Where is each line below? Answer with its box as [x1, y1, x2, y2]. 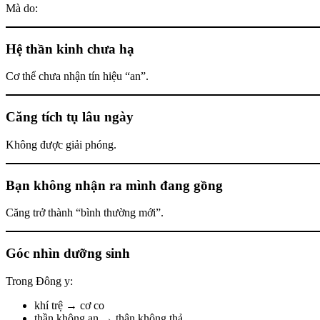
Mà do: [6, 1, 38, 14]
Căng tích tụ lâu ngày [6, 109, 134, 125]
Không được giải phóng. [6, 138, 116, 151]
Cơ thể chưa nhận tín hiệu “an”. [6, 70, 149, 83]
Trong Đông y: [6, 274, 73, 287]
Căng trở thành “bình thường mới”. [6, 206, 164, 219]
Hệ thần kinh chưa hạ [6, 41, 134, 56]
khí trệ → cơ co [34, 299, 104, 311]
